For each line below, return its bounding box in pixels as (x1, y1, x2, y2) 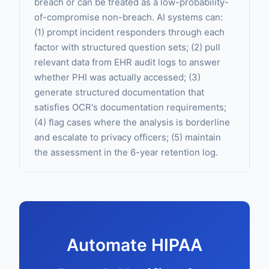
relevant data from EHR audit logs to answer (34, 56, 220, 68)
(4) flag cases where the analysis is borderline (34, 116, 230, 128)
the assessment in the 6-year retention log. (34, 147, 218, 158)
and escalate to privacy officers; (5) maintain (34, 131, 221, 143)
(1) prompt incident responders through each (34, 26, 225, 38)
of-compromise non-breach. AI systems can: (34, 11, 223, 23)
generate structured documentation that (34, 86, 204, 98)
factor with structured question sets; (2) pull (34, 41, 220, 53)
